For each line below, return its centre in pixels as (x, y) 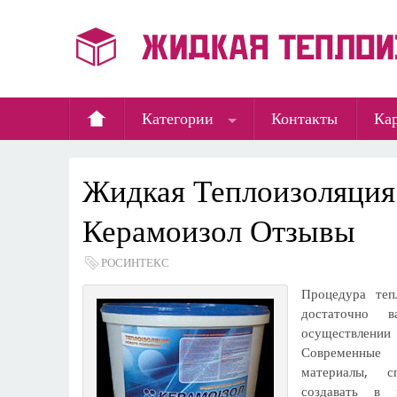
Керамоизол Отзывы (219, 231)
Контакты (304, 118)
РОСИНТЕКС (136, 263)
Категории (178, 118)
